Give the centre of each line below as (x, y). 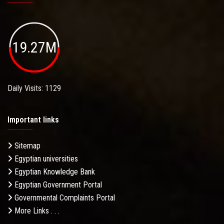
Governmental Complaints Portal (64, 198)
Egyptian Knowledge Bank (54, 172)
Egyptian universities (45, 159)
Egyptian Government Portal (57, 185)
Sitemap (26, 146)
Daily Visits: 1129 (34, 88)
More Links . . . (36, 211)
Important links (33, 120)
